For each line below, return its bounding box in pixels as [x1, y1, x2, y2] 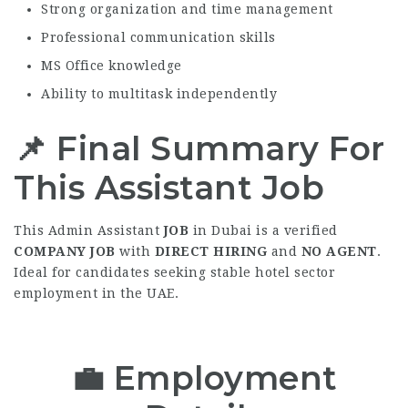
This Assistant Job [14, 168, 324, 208]
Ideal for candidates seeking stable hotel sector [14, 265, 335, 280]
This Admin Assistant [14, 223, 164, 238]
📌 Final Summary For [14, 128, 385, 168]
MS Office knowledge [41, 58, 182, 73]
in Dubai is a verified [189, 223, 338, 238]
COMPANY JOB [14, 244, 116, 259]
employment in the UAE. [14, 286, 178, 301]
